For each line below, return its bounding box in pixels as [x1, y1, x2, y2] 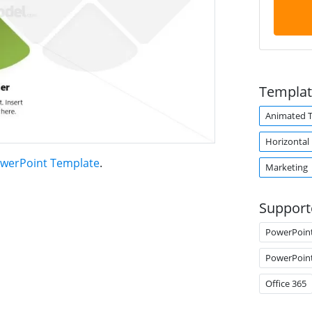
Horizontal [265, 135, 309, 148]
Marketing [265, 161, 308, 173]
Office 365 [265, 277, 306, 290]
